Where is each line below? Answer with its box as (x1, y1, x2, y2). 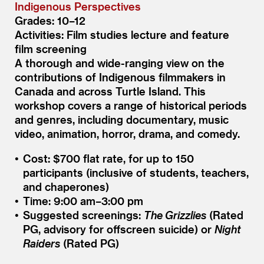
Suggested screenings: (22, 208, 144, 221)
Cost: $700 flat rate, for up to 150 (22, 151, 194, 164)
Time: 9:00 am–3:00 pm (22, 194, 143, 207)
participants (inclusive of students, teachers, (22, 166, 249, 179)
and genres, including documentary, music (15, 113, 229, 126)
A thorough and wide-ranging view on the (15, 56, 225, 69)
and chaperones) (22, 180, 109, 193)
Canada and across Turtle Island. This (15, 84, 206, 97)
